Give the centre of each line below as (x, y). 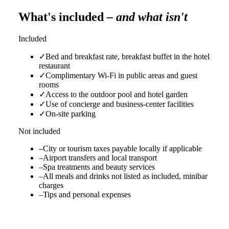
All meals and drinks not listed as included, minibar (125, 176)
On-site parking (71, 114)
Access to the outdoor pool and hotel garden (117, 95)
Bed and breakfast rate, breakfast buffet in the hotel (128, 57)
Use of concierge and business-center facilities (120, 104)
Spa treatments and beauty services (99, 167)
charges (51, 186)
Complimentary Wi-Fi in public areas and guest (121, 76)
